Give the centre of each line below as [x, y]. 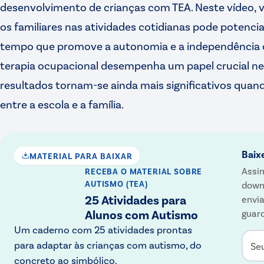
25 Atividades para [136, 199]
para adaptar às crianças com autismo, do [108, 244]
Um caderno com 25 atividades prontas [103, 229]
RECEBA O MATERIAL [128, 171]
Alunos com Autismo [141, 214]
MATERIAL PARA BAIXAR [81, 156]
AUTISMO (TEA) [116, 183]
